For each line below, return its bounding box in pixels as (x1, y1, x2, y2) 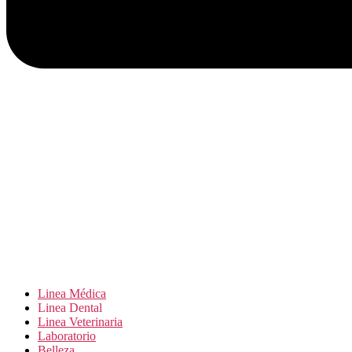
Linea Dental (38, 300, 102, 314)
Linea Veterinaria (38, 314, 123, 328)
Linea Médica (38, 286, 106, 300)
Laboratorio (38, 328, 96, 343)
